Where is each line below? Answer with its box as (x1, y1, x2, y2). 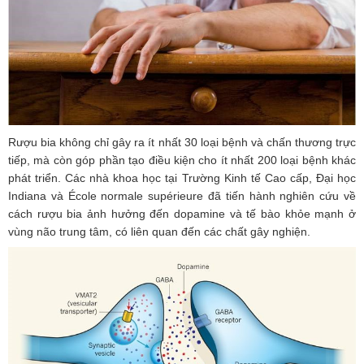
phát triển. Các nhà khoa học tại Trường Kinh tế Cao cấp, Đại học (8, 171, 356, 184)
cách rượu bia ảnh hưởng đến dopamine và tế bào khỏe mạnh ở (8, 206, 356, 220)
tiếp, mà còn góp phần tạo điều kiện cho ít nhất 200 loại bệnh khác (8, 153, 356, 167)
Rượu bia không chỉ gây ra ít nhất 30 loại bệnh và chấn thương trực (8, 135, 356, 149)
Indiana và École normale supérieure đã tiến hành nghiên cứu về (8, 188, 356, 202)
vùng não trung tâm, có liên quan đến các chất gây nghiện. (8, 224, 310, 238)
